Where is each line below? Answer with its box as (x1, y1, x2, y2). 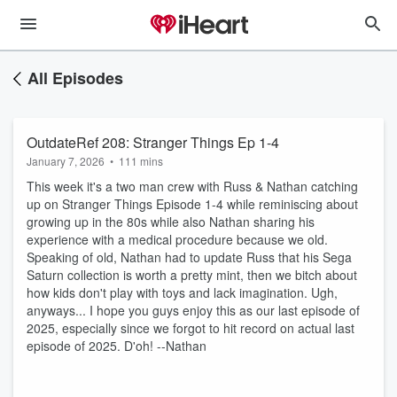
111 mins (119, 153, 163, 168)
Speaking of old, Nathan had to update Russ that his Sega (27, 248, 352, 266)
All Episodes (27, 66, 123, 90)
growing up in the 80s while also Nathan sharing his (27, 213, 315, 230)
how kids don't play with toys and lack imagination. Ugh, (27, 284, 338, 301)
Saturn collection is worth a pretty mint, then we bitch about (27, 266, 357, 284)
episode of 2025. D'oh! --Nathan (27, 337, 206, 354)
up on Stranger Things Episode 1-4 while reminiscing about (27, 195, 358, 213)
